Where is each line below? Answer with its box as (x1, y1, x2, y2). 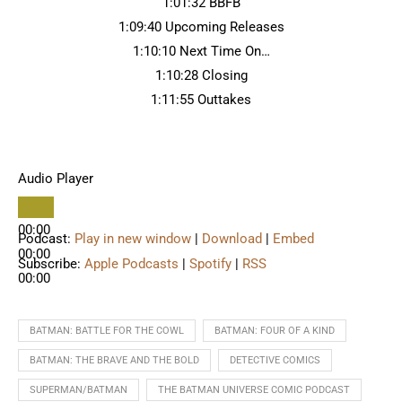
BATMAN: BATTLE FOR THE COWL (30, 325, 184, 336)
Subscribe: (18, 256, 84, 272)
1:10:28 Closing (154, 67, 248, 83)
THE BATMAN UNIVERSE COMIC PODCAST (158, 384, 350, 396)
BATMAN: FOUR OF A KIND (214, 325, 335, 336)
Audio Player (18, 170, 93, 187)
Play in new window (74, 231, 191, 247)
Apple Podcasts (84, 256, 179, 272)
